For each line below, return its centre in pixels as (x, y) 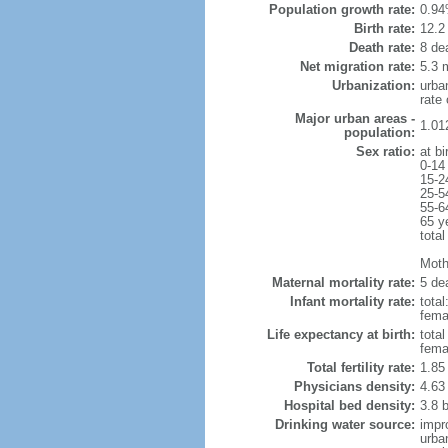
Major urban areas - (354, 118)
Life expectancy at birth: (340, 334)
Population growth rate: (341, 9)
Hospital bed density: (349, 405)
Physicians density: (354, 386)
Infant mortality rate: (352, 301)
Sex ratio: (385, 151)
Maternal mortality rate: (343, 282)
